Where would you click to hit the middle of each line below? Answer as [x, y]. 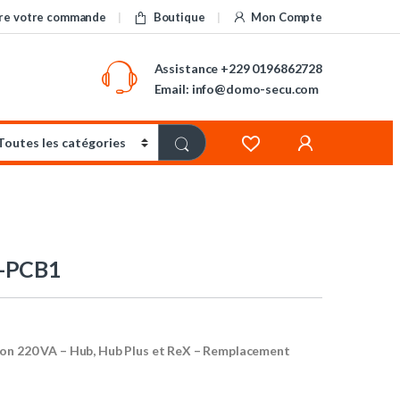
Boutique [179, 17]
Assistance [186, 68]
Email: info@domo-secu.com [237, 88]
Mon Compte [287, 17]
